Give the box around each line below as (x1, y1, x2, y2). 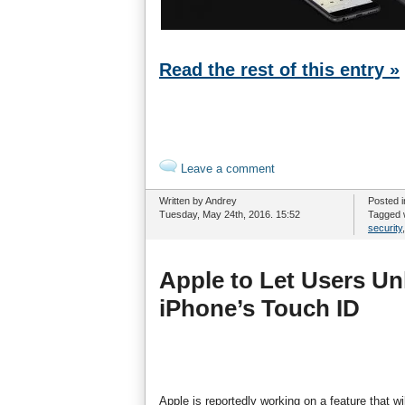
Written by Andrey (159, 195, 237, 206)
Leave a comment (177, 162, 275, 175)
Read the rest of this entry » (159, 60, 400, 80)
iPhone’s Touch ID (159, 295, 360, 322)
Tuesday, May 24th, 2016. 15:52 (159, 209, 300, 220)
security (368, 222, 402, 233)
